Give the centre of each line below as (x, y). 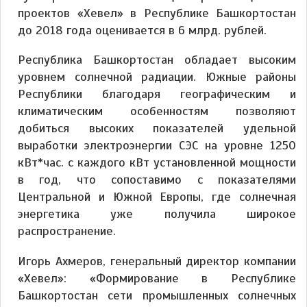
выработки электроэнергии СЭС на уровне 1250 (157, 146)
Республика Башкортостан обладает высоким (157, 60)
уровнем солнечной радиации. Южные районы (157, 77)
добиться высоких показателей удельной (157, 128)
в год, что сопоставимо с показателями (157, 180)
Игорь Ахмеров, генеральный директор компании (157, 261)
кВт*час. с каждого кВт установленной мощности (157, 163)
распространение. (67, 231)
